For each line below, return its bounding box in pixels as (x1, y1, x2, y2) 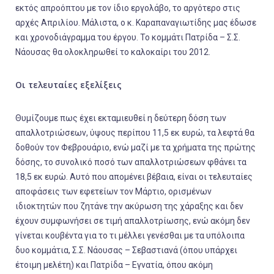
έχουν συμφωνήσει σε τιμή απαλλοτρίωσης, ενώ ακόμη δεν (15, 216, 250, 226)
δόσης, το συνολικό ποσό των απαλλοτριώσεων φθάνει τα (15, 157, 246, 167)
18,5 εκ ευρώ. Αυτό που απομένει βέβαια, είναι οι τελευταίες (15, 172, 253, 182)
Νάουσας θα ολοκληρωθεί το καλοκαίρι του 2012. (15, 47, 210, 57)
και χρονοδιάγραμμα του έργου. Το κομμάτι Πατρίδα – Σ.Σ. (15, 32, 240, 42)
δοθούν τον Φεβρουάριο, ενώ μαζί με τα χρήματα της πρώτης (15, 143, 256, 152)
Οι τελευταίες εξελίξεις (15, 79, 122, 91)
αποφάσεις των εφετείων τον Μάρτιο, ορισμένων (15, 187, 212, 196)
